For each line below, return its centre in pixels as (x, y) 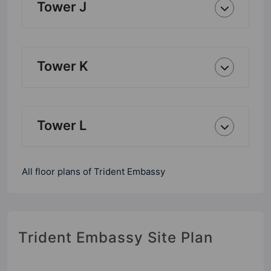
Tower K (63, 66)
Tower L (62, 125)
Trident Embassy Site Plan (116, 237)
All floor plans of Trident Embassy (93, 171)
